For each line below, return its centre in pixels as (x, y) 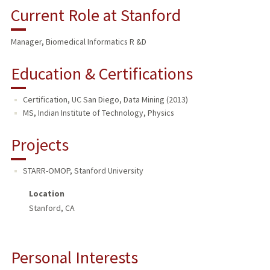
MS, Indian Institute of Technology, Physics (98, 113)
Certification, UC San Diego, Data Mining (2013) (105, 100)
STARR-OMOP (46, 170)
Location (46, 193)
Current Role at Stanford (96, 15)
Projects (39, 144)
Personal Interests (74, 257)
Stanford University (108, 170)
